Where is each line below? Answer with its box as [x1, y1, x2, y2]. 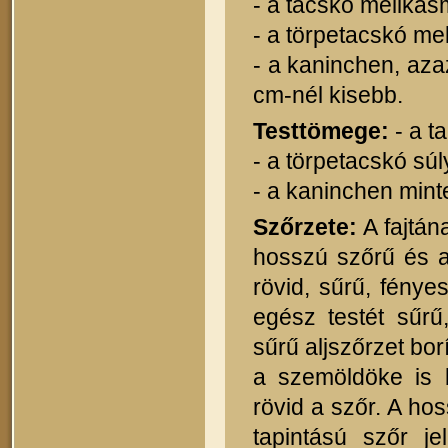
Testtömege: [253, 117, 389, 144]
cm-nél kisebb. [253, 81, 403, 108]
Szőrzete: [253, 214, 357, 241]
